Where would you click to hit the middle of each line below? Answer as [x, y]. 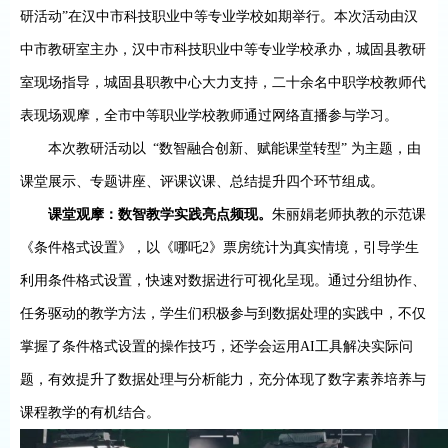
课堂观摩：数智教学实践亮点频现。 [160, 214]
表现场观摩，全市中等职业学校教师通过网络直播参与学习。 [209, 115]
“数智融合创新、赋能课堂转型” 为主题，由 [287, 148]
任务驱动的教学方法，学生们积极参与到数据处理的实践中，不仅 [223, 313]
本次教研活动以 [97, 148]
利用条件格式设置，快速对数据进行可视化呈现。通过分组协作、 [223, 280]
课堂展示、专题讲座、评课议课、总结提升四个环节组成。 [202, 181]
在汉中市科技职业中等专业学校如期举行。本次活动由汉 [243, 16]
